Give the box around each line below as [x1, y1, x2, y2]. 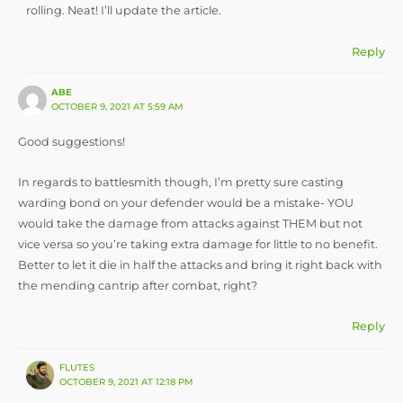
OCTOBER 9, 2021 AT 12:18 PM [58, 375, 193, 388]
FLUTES [58, 361, 94, 373]
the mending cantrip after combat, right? [18, 278, 257, 292]
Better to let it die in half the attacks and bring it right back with [18, 257, 382, 272]
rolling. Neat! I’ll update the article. [25, 4, 221, 18]
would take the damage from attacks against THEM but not [18, 216, 363, 230]
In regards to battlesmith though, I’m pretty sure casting [18, 175, 344, 189]
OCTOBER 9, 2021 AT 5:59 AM [51, 101, 184, 113]
